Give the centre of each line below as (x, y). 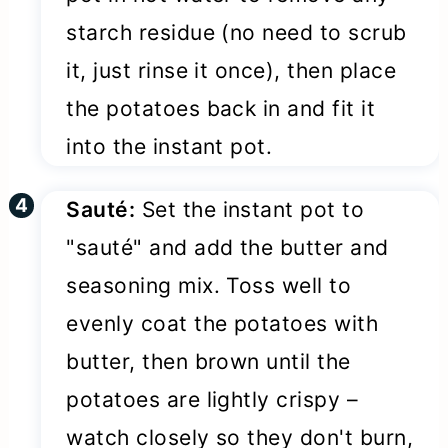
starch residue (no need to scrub (236, 33)
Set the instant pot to (250, 210)
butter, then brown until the (208, 362)
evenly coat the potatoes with (222, 324)
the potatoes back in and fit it (221, 109)
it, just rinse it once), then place (231, 71)
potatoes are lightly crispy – (212, 400)
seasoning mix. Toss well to (209, 286)
